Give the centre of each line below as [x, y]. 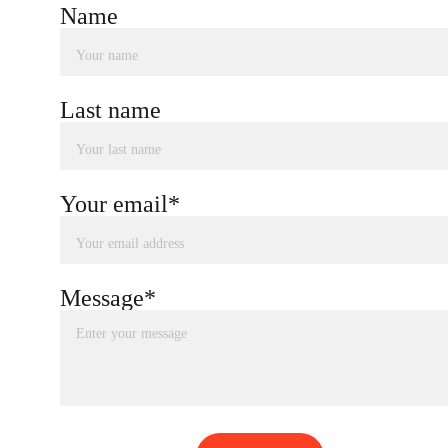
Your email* [120, 204]
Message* [108, 298]
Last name [110, 110]
